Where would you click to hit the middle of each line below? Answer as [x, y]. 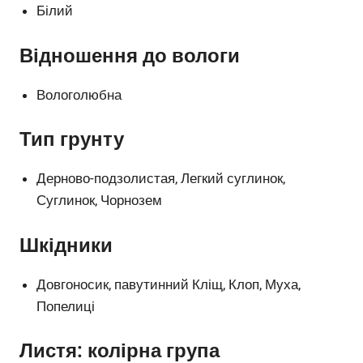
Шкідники [66, 245]
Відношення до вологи [130, 56]
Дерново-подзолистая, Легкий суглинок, [161, 179]
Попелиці [66, 306]
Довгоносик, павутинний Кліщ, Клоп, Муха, [169, 284]
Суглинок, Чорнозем [100, 201]
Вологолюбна [79, 94]
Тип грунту [72, 140]
